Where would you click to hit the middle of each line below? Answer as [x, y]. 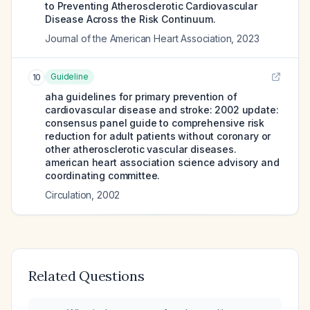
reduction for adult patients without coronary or [158, 136]
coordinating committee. [103, 175]
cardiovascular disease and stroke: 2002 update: [162, 110]
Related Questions [86, 276]
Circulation [69, 195]
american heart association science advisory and [162, 162]
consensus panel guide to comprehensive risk [155, 123]
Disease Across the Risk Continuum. [130, 19]
